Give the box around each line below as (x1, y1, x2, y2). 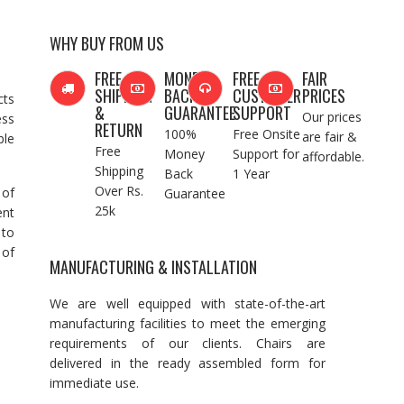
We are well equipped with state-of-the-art (50, 295, 326, 313)
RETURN (95, 118, 142, 142)
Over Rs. (95, 182, 143, 200)
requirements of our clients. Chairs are (50, 335, 326, 353)
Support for (233, 145, 299, 163)
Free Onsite (233, 125, 300, 143)
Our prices (301, 108, 362, 126)
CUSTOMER (233, 84, 301, 108)
